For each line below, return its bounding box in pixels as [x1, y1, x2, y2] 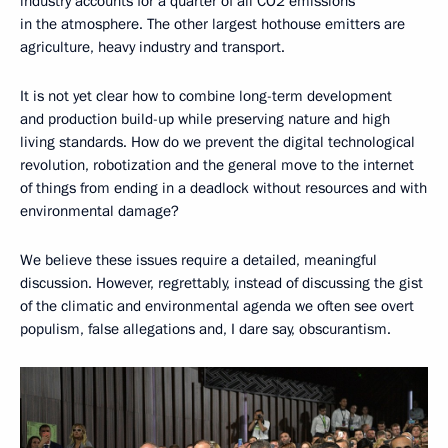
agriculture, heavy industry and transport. [20, 36, 285, 57]
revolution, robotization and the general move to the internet [20, 154, 414, 175]
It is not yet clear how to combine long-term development [20, 85, 392, 106]
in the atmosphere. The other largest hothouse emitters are [20, 13, 405, 34]
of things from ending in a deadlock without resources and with [20, 177, 427, 198]
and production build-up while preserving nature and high [20, 108, 390, 129]
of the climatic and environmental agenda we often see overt [20, 295, 414, 316]
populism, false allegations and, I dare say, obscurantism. [20, 318, 391, 339]
